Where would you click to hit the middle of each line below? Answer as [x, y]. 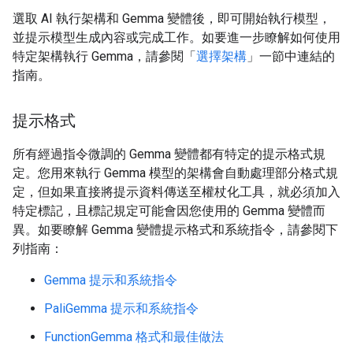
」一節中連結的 [291, 56]
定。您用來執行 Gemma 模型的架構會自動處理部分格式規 [175, 173]
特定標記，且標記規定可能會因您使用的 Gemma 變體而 [169, 211]
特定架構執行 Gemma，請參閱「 [104, 56]
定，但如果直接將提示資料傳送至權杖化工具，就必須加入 [176, 192]
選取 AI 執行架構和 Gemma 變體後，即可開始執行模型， [172, 19]
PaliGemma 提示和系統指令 [121, 308]
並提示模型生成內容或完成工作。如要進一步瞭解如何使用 [176, 37]
